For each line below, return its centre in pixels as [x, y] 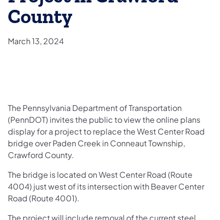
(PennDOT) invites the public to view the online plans [104, 119]
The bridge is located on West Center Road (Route [100, 174]
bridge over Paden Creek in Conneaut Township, [96, 143]
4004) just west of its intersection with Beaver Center [106, 186]
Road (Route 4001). [44, 198]
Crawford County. [41, 155]
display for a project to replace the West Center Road [106, 131]
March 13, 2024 [36, 41]
